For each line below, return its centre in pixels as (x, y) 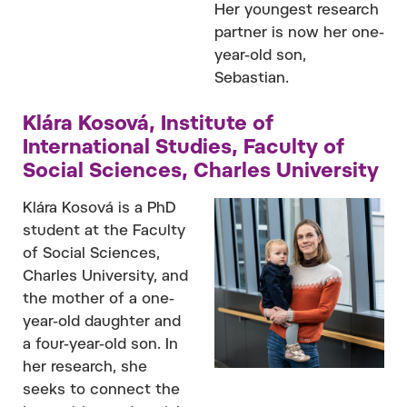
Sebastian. (252, 79)
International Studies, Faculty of (184, 149)
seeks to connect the (101, 390)
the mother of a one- (99, 299)
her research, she (85, 367)
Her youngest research (297, 10)
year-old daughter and (102, 322)
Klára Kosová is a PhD (99, 208)
